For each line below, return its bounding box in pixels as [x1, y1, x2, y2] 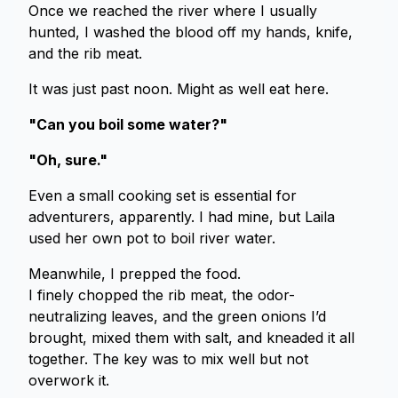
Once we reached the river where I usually [28, 2, 317, 20]
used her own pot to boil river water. [28, 229, 275, 247]
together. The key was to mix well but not [28, 350, 308, 368]
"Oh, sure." [28, 151, 107, 169]
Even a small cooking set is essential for [28, 187, 297, 204]
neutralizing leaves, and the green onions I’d [28, 307, 326, 325]
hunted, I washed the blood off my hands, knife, [28, 23, 353, 41]
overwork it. [28, 371, 109, 389]
